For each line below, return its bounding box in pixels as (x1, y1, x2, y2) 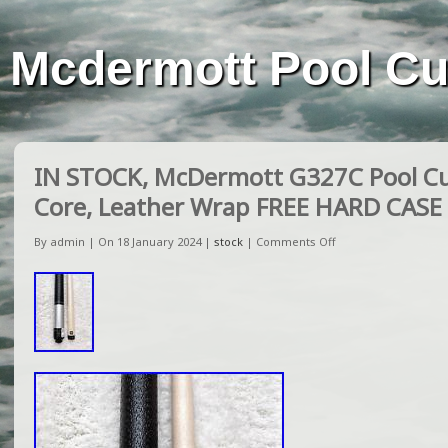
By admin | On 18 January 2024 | (34, 234, 214, 249)
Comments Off (256, 234, 336, 249)
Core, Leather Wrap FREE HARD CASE (34, 190, 442, 223)
